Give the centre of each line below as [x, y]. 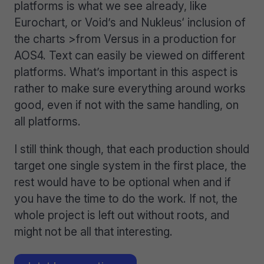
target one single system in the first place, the [130, 166]
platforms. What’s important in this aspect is [126, 72]
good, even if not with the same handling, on [126, 105]
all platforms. [47, 121]
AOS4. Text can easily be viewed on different [129, 55]
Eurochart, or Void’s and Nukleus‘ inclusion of [130, 22]
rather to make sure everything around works [130, 88]
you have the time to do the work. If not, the [126, 199]
